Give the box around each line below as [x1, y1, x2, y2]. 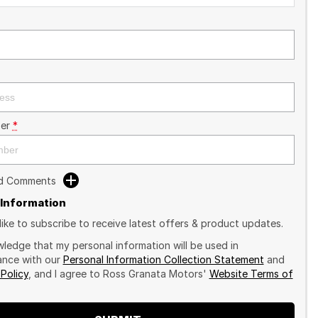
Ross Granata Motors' [102, 268, 207, 280]
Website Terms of [209, 268, 293, 280]
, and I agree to [28, 268, 103, 280]
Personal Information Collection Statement [62, 253, 264, 265]
